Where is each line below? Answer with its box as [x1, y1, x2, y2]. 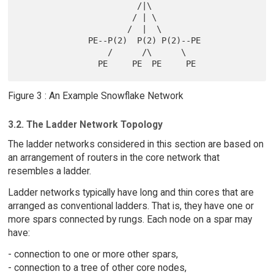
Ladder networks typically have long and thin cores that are [7, 187, 254, 199]
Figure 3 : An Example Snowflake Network [7, 89, 183, 102]
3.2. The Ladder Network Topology [7, 118, 163, 130]
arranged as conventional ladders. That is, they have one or [7, 200, 254, 212]
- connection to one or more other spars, [7, 248, 178, 261]
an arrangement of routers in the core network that [7, 152, 220, 164]
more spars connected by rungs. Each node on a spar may [7, 213, 252, 226]
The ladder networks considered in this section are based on [7, 138, 264, 150]
